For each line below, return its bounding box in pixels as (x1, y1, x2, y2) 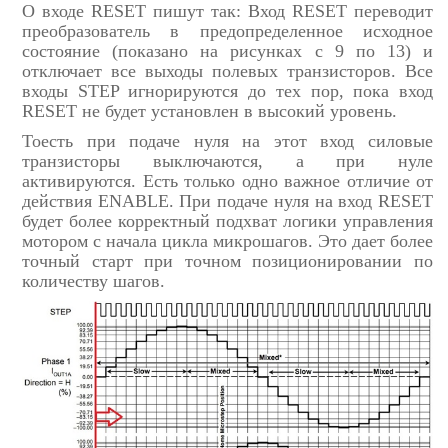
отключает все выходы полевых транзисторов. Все (22, 61, 433, 82)
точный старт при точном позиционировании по (22, 251, 433, 272)
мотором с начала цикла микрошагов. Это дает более (22, 231, 433, 252)
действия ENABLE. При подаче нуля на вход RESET (22, 191, 433, 212)
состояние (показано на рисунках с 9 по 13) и (22, 41, 433, 62)
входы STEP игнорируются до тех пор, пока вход (22, 81, 433, 102)
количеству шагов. (22, 271, 165, 292)
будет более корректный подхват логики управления (22, 211, 433, 232)
